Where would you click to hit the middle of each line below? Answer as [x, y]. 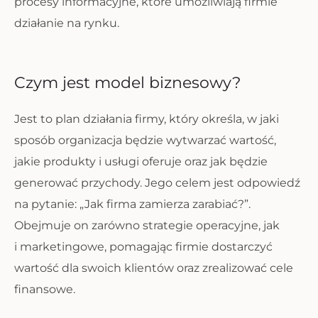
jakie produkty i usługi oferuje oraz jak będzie [141, 161]
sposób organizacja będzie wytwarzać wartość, [145, 140]
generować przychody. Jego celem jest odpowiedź [157, 183]
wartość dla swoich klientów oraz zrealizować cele [154, 268]
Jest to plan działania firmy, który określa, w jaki [147, 119]
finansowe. [45, 289]
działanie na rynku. [67, 23]
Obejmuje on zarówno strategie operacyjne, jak [147, 225]
